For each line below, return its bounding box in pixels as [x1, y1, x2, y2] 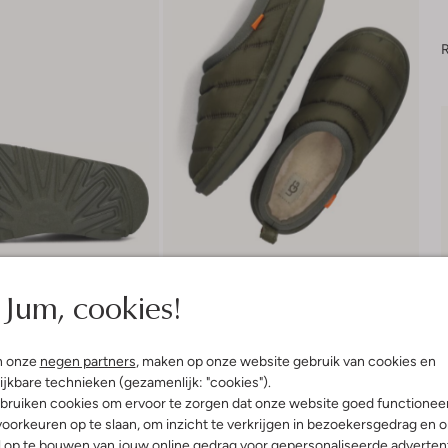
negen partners [39, 352, 136, 369]
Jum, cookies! [3, 283, 181, 329]
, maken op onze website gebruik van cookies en [135, 352, 436, 369]
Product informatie [109, 367, 358, 412]
